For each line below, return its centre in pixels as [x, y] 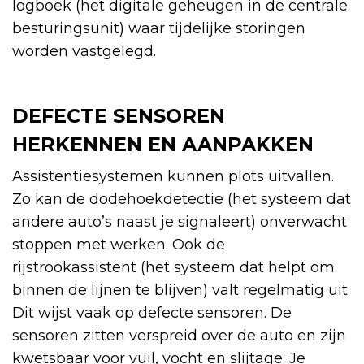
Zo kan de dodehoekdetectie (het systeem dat [182, 199]
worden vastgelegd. [84, 51]
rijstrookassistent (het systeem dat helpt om [173, 267]
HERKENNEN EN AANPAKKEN [163, 144]
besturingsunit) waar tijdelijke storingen [159, 28]
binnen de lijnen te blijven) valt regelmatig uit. [181, 290]
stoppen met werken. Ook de [119, 244]
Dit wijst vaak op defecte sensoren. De [152, 312]
